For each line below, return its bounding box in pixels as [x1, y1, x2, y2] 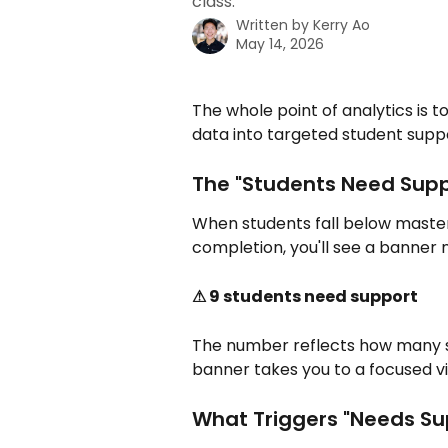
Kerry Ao [313, 15, 370, 35]
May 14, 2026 [236, 34, 324, 54]
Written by [236, 15, 313, 35]
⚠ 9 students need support [192, 284, 418, 308]
